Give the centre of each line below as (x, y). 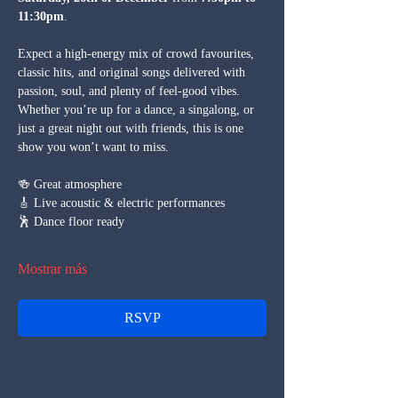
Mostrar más (52, 268)
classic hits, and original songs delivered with (133, 72)
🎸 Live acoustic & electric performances (121, 203)
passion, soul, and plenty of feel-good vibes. (131, 91)
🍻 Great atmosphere (70, 184)
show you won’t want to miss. (93, 147)
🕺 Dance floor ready (71, 221)
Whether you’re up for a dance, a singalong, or (138, 109)
